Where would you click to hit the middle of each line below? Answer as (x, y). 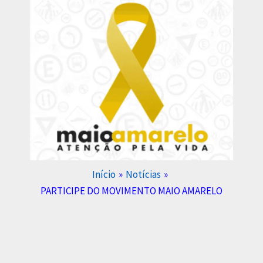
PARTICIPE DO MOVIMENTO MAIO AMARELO (131, 191)
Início (104, 175)
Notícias (143, 175)
